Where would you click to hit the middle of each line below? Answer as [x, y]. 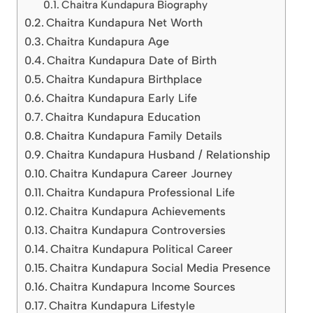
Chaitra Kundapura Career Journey [141, 174]
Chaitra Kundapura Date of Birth [132, 61]
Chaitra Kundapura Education [123, 117]
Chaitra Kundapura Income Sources [143, 287]
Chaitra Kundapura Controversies [138, 231]
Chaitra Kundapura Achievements [138, 212]
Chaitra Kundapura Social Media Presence [160, 268]
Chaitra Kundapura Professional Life [141, 193]
